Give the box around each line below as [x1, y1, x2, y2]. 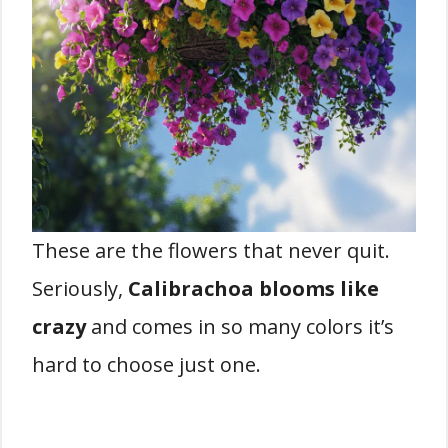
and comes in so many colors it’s [86, 312, 394, 340]
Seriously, [32, 274, 128, 302]
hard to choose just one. [32, 350, 261, 378]
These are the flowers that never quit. [32, 236, 390, 264]
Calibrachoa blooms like [128, 274, 379, 302]
